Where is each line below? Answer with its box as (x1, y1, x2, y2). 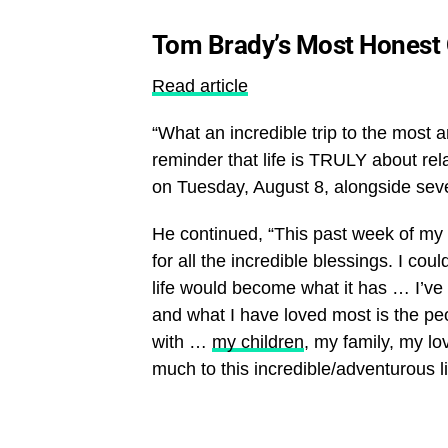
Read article (152, 75, 248, 96)
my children (212, 331, 304, 352)
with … (152, 331, 212, 352)
